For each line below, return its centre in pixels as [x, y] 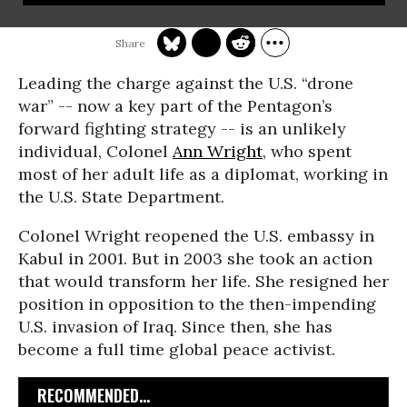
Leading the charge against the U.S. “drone [186, 83]
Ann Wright [218, 151]
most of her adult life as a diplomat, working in [203, 174]
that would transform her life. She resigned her [203, 281]
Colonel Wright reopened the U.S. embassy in [196, 236]
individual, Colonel [95, 151]
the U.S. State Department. [121, 197]
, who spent [307, 151]
